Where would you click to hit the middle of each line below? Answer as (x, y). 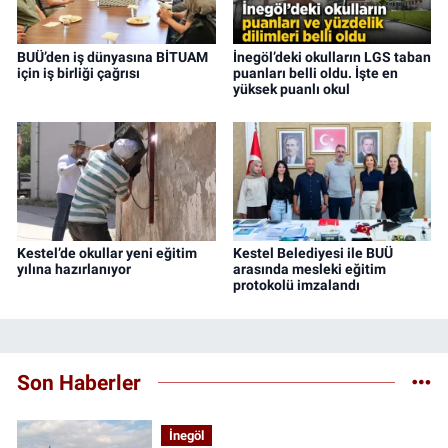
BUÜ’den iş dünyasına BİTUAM (112, 56)
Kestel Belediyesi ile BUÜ (312, 253)
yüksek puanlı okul (291, 88)
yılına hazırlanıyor (74, 269)
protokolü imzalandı (296, 285)
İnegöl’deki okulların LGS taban (331, 56)
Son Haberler (79, 382)
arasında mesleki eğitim (309, 269)
